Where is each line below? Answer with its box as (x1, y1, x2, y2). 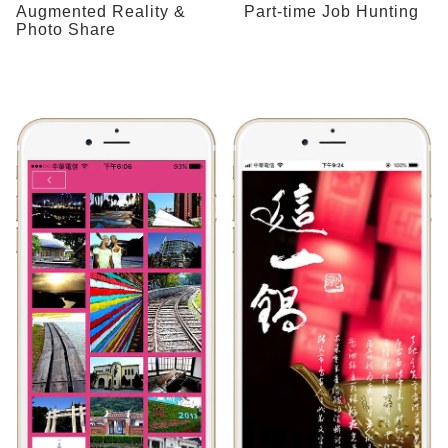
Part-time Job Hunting (244, 2, 420, 20)
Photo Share (16, 20, 116, 38)
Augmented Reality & (16, 2, 186, 20)
